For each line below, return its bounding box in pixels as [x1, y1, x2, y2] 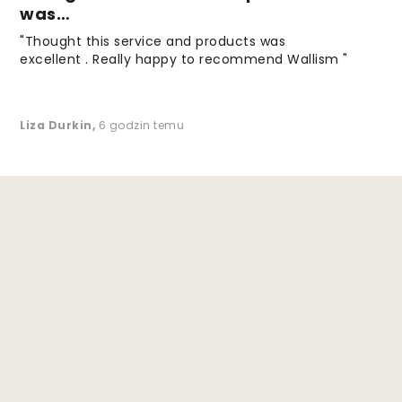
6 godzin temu [98, 117, 185, 133]
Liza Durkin [20, 117, 92, 133]
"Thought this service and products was [20, 31, 286, 50]
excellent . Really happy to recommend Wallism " [20, 49, 348, 68]
